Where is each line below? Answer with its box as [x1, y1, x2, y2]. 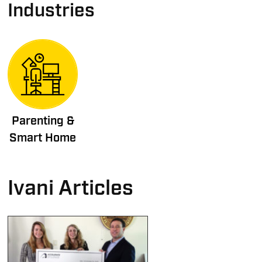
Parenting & [11, 113, 74, 129]
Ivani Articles [8, 174, 134, 202]
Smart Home [9, 130, 77, 146]
